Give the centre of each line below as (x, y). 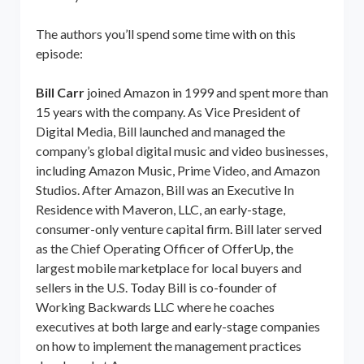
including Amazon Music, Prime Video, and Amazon (178, 170)
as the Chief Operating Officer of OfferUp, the (164, 248)
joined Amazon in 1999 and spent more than (206, 92)
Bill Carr (60, 92)
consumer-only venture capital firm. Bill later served (178, 228)
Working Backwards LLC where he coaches (155, 306)
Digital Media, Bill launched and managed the (160, 131)
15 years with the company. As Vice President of (168, 111)
